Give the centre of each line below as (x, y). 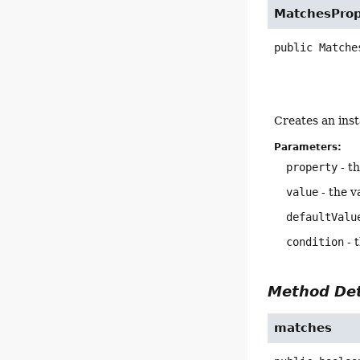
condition (315, 242)
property (312, 168)
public (294, 48)
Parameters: (308, 147)
